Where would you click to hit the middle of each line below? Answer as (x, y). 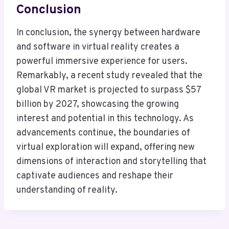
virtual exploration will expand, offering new (106, 148)
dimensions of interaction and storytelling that (111, 162)
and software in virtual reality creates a (98, 48)
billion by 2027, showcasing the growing (98, 105)
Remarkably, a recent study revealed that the (109, 76)
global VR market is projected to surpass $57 (109, 90)
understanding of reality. (67, 191)
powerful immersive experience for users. (102, 62)
